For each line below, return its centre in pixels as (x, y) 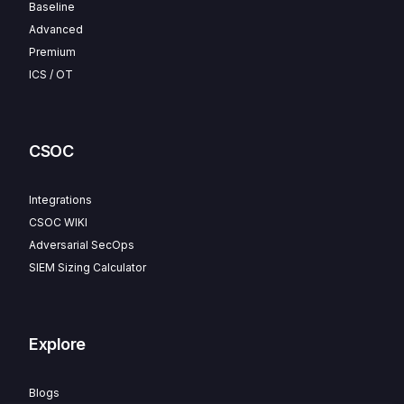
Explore (58, 344)
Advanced (56, 29)
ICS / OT (51, 74)
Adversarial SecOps (82, 244)
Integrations (61, 199)
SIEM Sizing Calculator (88, 267)
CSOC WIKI (59, 222)
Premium (53, 51)
